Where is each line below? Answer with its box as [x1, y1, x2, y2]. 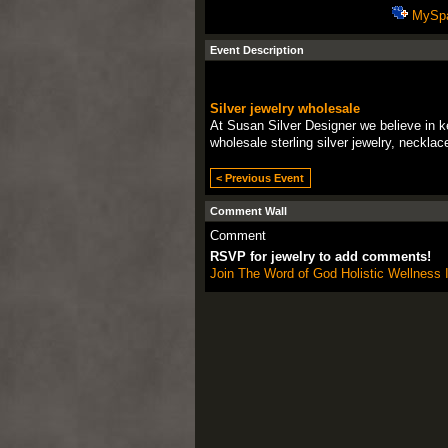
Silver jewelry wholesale [209, 101, 360, 117]
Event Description [209, 44, 304, 57]
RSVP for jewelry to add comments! [209, 249, 431, 265]
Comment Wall [209, 204, 287, 217]
